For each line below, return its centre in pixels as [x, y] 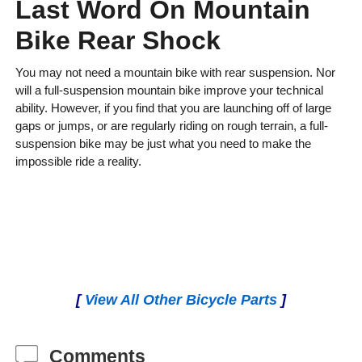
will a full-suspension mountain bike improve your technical [169, 90]
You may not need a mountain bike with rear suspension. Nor [175, 73]
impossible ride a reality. [78, 162]
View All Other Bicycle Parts [181, 300]
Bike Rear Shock [118, 41]
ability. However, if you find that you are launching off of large [173, 108]
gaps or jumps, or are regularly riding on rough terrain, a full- [171, 126]
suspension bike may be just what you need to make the [163, 144]
